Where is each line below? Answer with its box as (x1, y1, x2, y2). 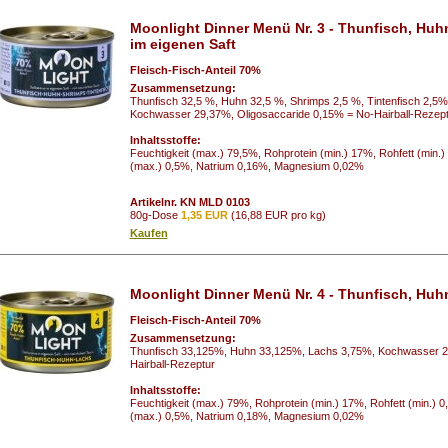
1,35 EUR (180, 208, 228, 221)
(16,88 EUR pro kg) (227, 208, 326, 221)
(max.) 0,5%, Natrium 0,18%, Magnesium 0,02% (129, 409, 364, 422)
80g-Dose (129, 208, 181, 221)
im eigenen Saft (129, 36, 236, 53)
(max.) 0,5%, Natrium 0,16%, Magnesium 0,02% (129, 159, 364, 172)
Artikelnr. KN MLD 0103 (129, 195, 250, 208)
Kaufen (129, 226, 168, 239)
